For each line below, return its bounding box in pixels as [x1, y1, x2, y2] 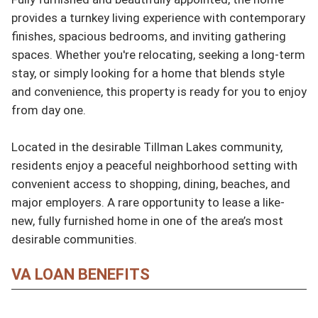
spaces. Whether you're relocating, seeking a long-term [11, 47, 305, 62]
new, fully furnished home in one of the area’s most [11, 213, 283, 228]
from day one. [11, 102, 86, 117]
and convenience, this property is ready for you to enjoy [11, 84, 307, 99]
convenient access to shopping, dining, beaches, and [11, 176, 290, 191]
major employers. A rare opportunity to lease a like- [11, 194, 285, 209]
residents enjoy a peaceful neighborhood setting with [11, 158, 297, 172]
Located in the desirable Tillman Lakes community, [11, 139, 283, 154]
